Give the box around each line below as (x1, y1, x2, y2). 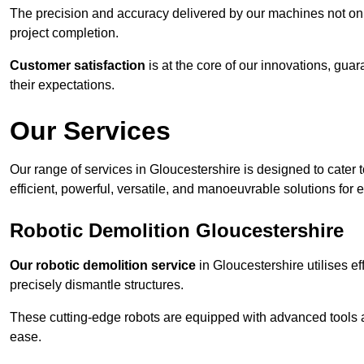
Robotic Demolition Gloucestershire (10, 219, 344, 242)
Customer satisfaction (10, 58, 145, 73)
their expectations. (10, 78, 115, 93)
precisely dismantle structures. (10, 278, 184, 292)
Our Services (10, 116, 171, 146)
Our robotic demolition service (10, 258, 196, 273)
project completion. (10, 26, 119, 41)
